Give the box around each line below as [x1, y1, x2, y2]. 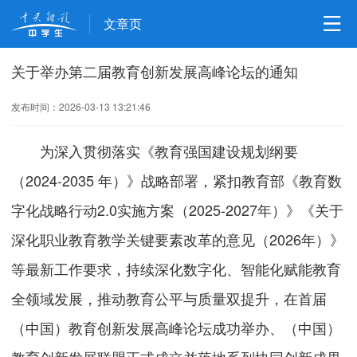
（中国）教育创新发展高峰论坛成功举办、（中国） [11, 317, 342, 339]
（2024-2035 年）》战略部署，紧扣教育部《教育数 [11, 170, 343, 191]
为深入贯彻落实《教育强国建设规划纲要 [11, 140, 299, 162]
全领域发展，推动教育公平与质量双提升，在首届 [11, 288, 328, 309]
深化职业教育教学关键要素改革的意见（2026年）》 [11, 229, 345, 250]
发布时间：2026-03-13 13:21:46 [11, 99, 151, 113]
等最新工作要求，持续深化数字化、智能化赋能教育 [11, 258, 342, 280]
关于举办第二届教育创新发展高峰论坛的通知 [11, 61, 299, 82]
